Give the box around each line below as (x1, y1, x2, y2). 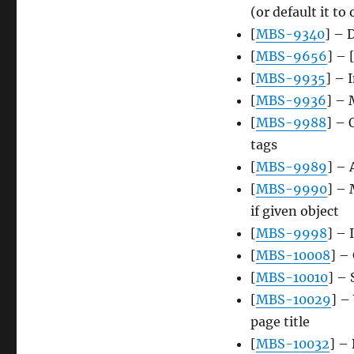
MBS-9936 (255, 92, 326, 109)
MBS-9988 (255, 115, 326, 131)
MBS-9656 (255, 48, 327, 65)
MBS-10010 (255, 269, 328, 286)
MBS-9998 (255, 225, 327, 242)
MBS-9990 (255, 181, 327, 198)
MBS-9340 (255, 26, 325, 43)
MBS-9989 (255, 159, 327, 175)
